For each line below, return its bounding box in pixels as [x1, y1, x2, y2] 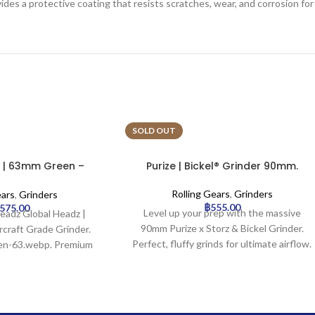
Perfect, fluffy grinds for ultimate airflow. [132, 237, 312, 250]
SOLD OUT [132, 124, 176, 136]
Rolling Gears [171, 187, 230, 200]
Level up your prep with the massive [143, 206, 301, 219]
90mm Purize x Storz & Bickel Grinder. [140, 221, 304, 234]
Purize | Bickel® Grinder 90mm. [146, 158, 298, 173]
